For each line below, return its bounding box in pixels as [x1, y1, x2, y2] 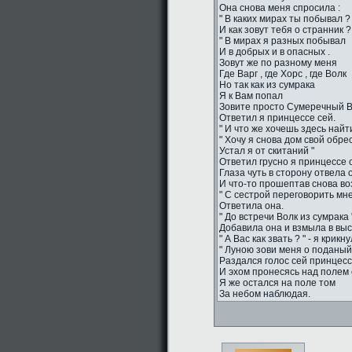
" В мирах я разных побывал [219, 35, 346, 46]
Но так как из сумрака [219, 79, 315, 90]
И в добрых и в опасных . [219, 46, 330, 57]
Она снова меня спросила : [219, 2, 340, 13]
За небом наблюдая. [219, 288, 310, 299]
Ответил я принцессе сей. [219, 112, 335, 123]
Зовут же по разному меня [219, 57, 337, 68]
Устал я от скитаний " [219, 145, 314, 156]
